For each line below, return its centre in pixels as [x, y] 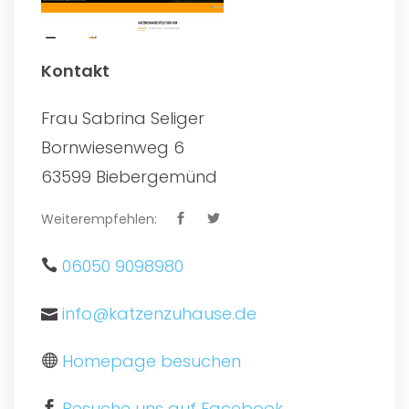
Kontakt [75, 70]
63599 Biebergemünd [129, 176]
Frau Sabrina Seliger [123, 118]
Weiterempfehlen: [99, 219]
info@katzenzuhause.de [159, 313]
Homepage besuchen [152, 361]
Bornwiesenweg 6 [113, 147]
